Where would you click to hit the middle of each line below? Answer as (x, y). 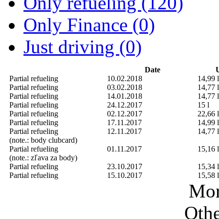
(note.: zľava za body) (43, 157)
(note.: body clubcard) (43, 140)
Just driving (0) (83, 46)
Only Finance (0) (89, 24)
